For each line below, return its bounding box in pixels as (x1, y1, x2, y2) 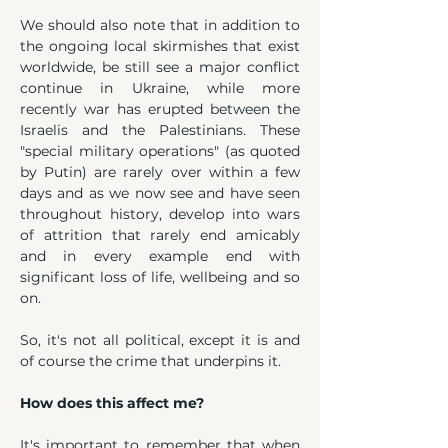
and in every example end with (20, 247, 300, 265)
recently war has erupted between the (20, 100, 300, 118)
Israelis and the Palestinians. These (20, 121, 300, 139)
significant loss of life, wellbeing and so (20, 268, 300, 286)
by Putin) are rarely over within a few (20, 163, 300, 181)
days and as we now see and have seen (20, 184, 300, 202)
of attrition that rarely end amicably (20, 226, 300, 244)
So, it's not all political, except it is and (20, 331, 300, 349)
